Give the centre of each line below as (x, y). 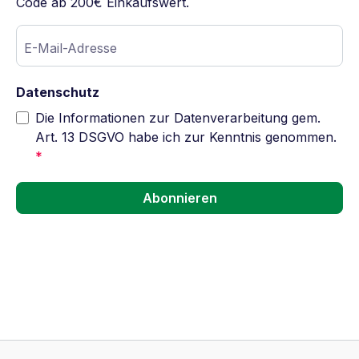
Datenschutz (58, 92)
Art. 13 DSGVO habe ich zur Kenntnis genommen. (186, 137)
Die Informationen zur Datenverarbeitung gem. (178, 118)
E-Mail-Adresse (71, 48)
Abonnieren (179, 198)
